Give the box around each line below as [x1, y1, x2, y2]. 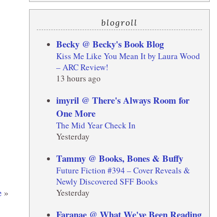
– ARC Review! [56, 61, 108, 73]
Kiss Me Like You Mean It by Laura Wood [56, 50, 200, 62]
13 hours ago [56, 72, 101, 84]
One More [56, 106, 95, 120]
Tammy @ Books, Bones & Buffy [56, 151, 183, 165]
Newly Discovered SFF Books [56, 175, 158, 187]
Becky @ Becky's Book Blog [56, 37, 164, 50]
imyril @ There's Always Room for [56, 93, 189, 107]
